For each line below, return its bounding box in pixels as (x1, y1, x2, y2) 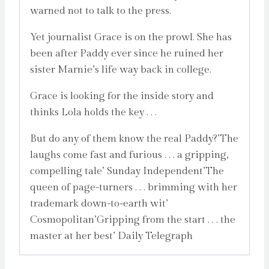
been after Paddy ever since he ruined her (30, 47, 223, 59)
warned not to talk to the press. (30, 4, 171, 17)
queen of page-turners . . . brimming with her (30, 181, 237, 193)
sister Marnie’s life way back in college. (30, 63, 211, 76)
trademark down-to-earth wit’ (30, 197, 168, 210)
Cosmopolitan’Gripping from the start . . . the (30, 213, 235, 226)
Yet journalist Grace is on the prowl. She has (30, 31, 232, 43)
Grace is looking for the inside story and (30, 89, 214, 102)
